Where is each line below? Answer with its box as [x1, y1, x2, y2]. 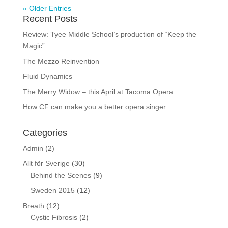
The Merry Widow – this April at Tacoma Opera [22, 88, 173, 96]
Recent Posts [22, 14, 77, 24]
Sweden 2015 [30, 186, 75, 195]
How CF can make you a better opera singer [22, 103, 166, 111]
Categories [22, 128, 67, 138]
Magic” [22, 42, 45, 50]
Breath [22, 202, 44, 210]
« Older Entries [22, 4, 71, 13]
